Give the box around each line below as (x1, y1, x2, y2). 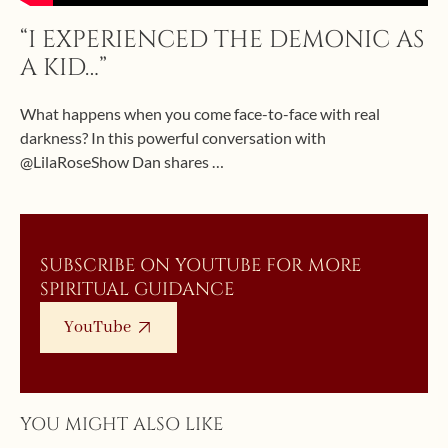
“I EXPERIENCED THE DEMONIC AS (20, 23, 424, 56)
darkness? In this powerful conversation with (20, 127, 326, 147)
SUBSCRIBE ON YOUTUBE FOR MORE (40, 252, 361, 278)
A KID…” (20, 51, 107, 84)
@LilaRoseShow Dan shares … (20, 151, 224, 171)
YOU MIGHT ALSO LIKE (20, 411, 223, 437)
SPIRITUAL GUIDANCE (40, 276, 234, 302)
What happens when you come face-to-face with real (20, 103, 380, 123)
